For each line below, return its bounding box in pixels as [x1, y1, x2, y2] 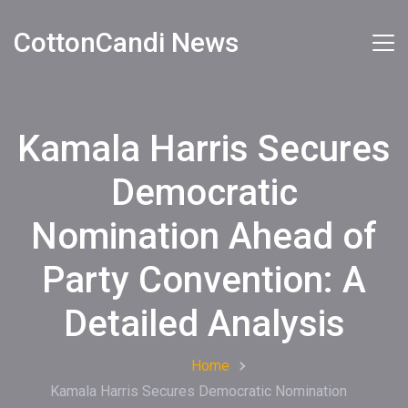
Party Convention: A [42, 259, 366, 301]
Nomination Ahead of [31, 215, 377, 258]
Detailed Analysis [63, 302, 345, 345]
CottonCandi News [14, 26, 239, 58]
